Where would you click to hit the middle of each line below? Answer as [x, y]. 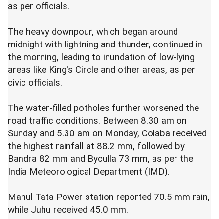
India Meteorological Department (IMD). [89, 172]
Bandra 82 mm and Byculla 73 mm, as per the [100, 159]
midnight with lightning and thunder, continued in [105, 44]
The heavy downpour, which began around [93, 32]
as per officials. [39, 6]
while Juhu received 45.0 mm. [68, 210]
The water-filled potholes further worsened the [103, 108]
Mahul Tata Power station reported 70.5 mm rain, [109, 197]
